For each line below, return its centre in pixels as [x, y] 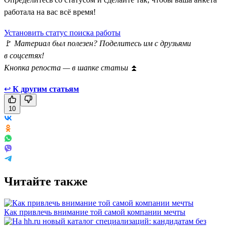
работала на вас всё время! [50, 12]
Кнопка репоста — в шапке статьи [67, 67]
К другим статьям [46, 89]
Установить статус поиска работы [62, 32]
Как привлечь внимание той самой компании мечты [95, 212]
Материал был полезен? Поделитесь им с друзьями [103, 43]
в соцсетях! [24, 55]
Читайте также [46, 181]
